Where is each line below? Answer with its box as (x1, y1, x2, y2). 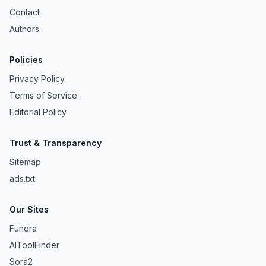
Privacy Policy (9, 74, 65, 84)
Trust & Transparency (9, 138, 102, 148)
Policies (9, 55, 43, 65)
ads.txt (9, 173, 35, 183)
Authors (9, 24, 39, 34)
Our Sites (9, 204, 49, 214)
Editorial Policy (9, 107, 66, 117)
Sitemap (9, 157, 41, 167)
